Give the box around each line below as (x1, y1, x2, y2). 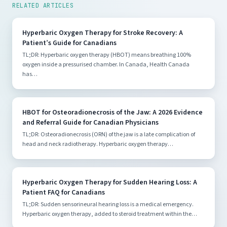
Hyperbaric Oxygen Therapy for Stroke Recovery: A (22, 28, 183, 39)
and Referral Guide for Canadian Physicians (22, 118, 159, 128)
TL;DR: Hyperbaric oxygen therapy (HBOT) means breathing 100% (22, 51, 191, 60)
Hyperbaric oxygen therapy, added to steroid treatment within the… (22, 210, 197, 219)
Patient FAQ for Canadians (22, 187, 105, 198)
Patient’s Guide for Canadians (22, 38, 117, 49)
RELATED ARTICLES (12, 2, 74, 10)
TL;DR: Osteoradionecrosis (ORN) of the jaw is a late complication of (22, 130, 195, 139)
